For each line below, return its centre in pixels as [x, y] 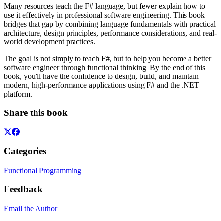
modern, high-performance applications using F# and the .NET [102, 85]
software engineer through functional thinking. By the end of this [105, 67]
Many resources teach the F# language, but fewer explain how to [105, 6]
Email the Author [31, 209]
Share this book [36, 113]
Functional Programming [43, 170]
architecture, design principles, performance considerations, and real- [110, 33]
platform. [18, 94]
